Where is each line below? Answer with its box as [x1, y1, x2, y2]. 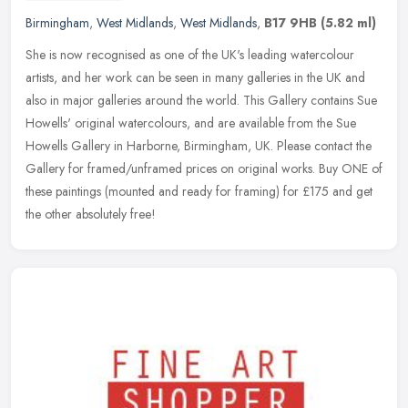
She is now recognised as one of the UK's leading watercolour [25, 46, 354, 65]
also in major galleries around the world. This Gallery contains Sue [25, 91, 377, 110]
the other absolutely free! [25, 205, 156, 224]
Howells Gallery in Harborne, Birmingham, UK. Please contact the [25, 137, 372, 156]
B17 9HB [264, 14, 317, 33]
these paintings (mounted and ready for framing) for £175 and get [25, 182, 372, 201]
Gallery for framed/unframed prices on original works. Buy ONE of [25, 159, 382, 178]
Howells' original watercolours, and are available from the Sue [25, 114, 356, 133]
